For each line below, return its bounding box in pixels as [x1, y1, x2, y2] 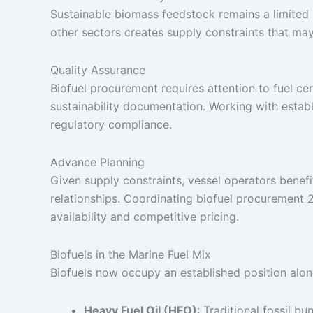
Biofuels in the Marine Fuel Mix [50, 247, 211, 261]
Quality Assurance [50, 63, 145, 77]
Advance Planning [50, 155, 145, 169]
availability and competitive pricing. [50, 210, 239, 224]
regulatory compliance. [50, 117, 172, 131]
